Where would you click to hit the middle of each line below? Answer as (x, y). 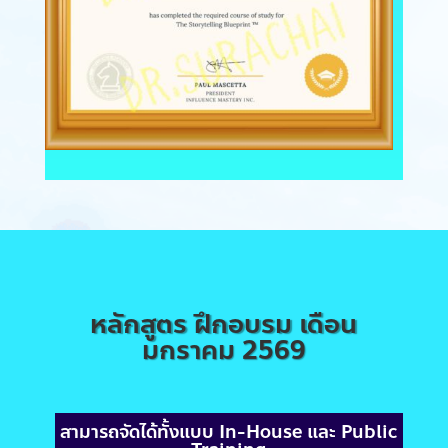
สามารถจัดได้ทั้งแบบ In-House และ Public (229, 431)
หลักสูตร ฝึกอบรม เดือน (224, 323)
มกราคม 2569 (223, 349)
